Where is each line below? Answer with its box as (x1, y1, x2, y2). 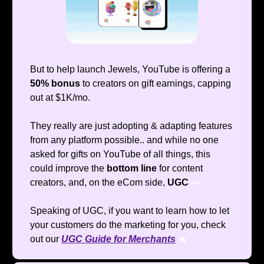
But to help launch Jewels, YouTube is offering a (30, 64, 230, 75)
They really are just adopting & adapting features (30, 121, 232, 131)
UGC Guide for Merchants (61, 234, 176, 245)
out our (30, 234, 61, 245)
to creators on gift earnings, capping (80, 78, 231, 89)
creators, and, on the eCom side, (30, 177, 167, 188)
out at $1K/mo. (30, 93, 90, 103)
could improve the (30, 163, 107, 174)
